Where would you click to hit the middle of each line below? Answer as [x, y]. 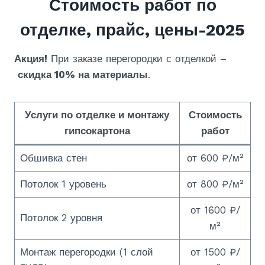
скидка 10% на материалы [83, 74]
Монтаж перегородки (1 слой [86, 252]
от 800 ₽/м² [215, 184]
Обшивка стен [53, 158]
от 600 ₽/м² [215, 158]
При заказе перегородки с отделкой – [137, 58]
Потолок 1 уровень [63, 184]
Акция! [31, 58]
